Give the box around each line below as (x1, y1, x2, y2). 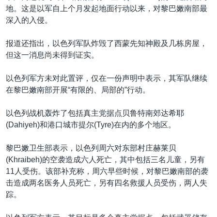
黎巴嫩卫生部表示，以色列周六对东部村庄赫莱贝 (6, 143, 176, 152)
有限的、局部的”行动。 (70, 85, 150, 94)
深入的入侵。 (6, 15, 52, 24)
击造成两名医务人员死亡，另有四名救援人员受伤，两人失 (6, 178, 207, 187)
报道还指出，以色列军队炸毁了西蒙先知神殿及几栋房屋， (6, 39, 207, 47)
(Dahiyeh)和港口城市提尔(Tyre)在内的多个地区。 (6, 120, 176, 129)
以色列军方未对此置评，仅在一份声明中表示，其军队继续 (6, 74, 207, 82)
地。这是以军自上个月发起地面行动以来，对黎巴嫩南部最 (6, 4, 207, 13)
